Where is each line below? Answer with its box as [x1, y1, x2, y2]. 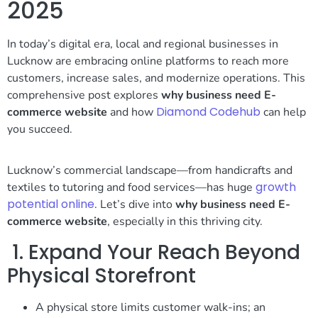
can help [261, 104, 306, 120]
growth [256, 179, 296, 196]
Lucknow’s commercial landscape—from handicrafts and [7, 163, 292, 179]
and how [107, 104, 156, 120]
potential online [7, 196, 94, 213]
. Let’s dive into [94, 197, 175, 213]
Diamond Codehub [156, 103, 261, 120]
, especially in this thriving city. [107, 214, 263, 230]
